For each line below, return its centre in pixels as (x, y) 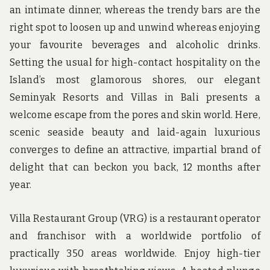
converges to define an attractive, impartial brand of (135, 150)
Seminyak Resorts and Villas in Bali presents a (135, 98)
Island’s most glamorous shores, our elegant (135, 80)
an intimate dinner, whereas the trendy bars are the (135, 10)
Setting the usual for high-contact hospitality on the (135, 63)
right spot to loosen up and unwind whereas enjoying (135, 28)
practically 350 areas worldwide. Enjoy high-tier (135, 253)
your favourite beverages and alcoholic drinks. (135, 45)
